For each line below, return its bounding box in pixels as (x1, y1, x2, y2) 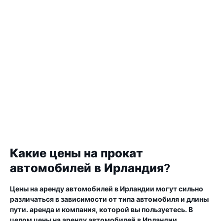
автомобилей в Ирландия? (10, 161, 170, 176)
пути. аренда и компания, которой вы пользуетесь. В (10, 205, 193, 214)
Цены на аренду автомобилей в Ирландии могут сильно (10, 184, 203, 193)
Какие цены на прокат (10, 146, 143, 161)
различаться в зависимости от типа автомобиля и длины (10, 195, 209, 203)
